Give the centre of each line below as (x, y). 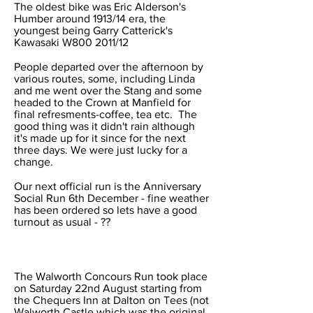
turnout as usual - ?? (62, 222)
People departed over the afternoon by (109, 67)
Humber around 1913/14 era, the (90, 19)
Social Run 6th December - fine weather (111, 198)
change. (34, 162)
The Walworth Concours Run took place (111, 276)
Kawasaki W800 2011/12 (71, 42)
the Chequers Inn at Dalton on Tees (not (111, 300)
